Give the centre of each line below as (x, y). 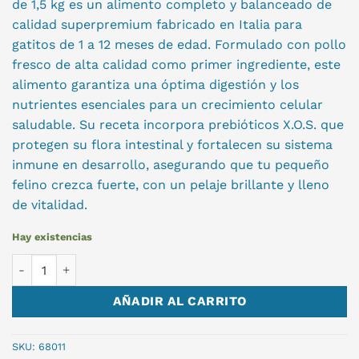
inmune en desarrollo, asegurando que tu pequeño (171, 164)
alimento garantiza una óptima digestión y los (155, 84)
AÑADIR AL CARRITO (179, 302)
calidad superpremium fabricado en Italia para (157, 24)
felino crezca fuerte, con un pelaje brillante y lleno (171, 184)
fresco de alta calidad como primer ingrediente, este (176, 64)
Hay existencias (52, 237)
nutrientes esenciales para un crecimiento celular (167, 104)
